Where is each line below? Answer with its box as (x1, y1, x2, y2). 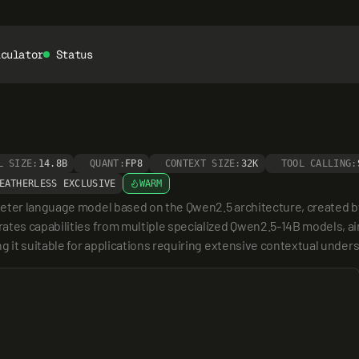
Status (55, 47, 93, 62)
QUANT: (90, 158, 125, 169)
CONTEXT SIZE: (164, 158, 241, 169)
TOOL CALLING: (280, 158, 357, 169)
